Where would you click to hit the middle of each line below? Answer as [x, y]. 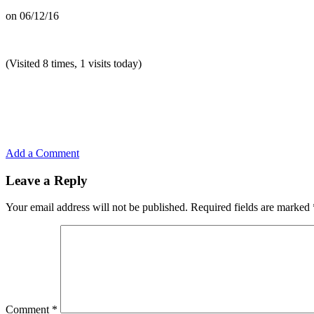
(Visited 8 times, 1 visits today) [74, 63]
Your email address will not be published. [97, 207]
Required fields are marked [252, 207]
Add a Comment [42, 153]
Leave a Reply [47, 180]
